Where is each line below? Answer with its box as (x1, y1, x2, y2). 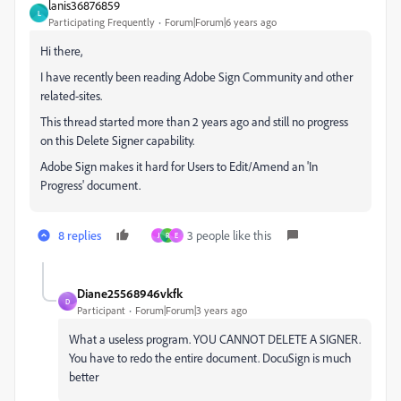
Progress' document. (40, 177, 141, 192)
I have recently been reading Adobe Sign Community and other (40, 69, 353, 84)
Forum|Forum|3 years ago (135, 303, 247, 317)
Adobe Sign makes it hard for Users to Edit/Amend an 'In (40, 158, 318, 174)
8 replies (58, 227, 101, 243)
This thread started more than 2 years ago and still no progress (40, 114, 348, 129)
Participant (77, 303, 125, 317)
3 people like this (187, 227, 271, 243)
